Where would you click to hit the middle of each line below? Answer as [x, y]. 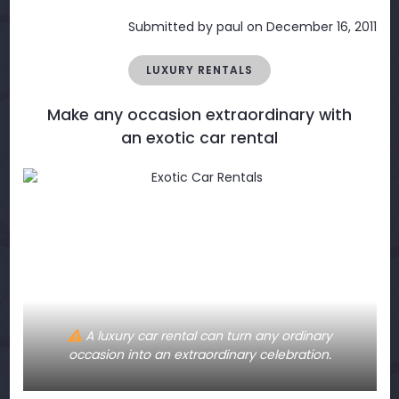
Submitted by [172, 27]
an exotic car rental [199, 138]
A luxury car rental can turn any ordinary [207, 336]
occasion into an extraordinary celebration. [199, 354]
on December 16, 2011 [309, 27]
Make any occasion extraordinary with [199, 115]
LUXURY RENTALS [199, 70]
